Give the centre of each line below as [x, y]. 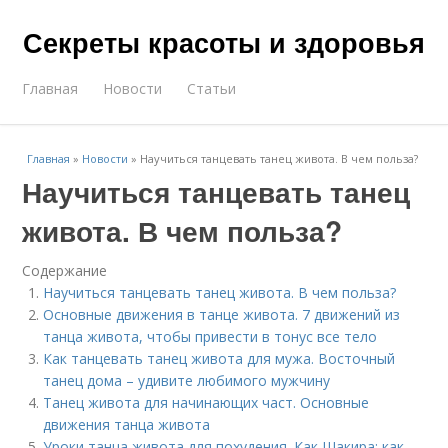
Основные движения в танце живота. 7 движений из [222, 314]
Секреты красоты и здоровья [224, 42]
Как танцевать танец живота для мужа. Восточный [219, 358]
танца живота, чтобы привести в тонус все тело [210, 336]
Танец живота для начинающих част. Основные [206, 402]
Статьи [212, 88]
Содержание [65, 270]
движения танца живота [127, 424]
